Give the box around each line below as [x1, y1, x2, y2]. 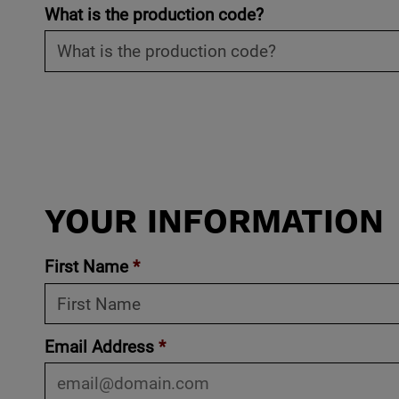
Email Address [44, 335, 159, 358]
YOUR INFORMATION [44, 201, 384, 245]
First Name [44, 255, 133, 278]
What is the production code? [44, 2, 264, 25]
